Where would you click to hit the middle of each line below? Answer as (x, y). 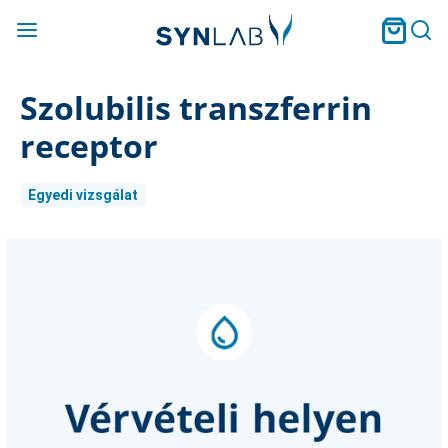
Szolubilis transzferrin (196, 107)
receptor (89, 145)
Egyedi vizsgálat (83, 194)
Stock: (26, 267)
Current (32, 248)
